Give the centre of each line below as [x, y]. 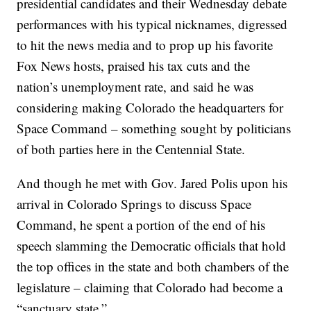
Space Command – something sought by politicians [154, 128]
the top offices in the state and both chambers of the [153, 266]
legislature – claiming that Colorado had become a [150, 287]
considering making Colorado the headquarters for [150, 107]
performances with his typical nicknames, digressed [152, 24]
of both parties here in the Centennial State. [131, 149]
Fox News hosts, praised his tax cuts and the [134, 65]
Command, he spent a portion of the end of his [141, 224]
